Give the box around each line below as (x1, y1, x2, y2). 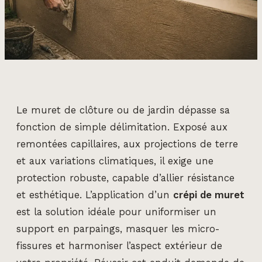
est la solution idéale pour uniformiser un (16, 206, 216, 218)
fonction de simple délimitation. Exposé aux (16, 122, 227, 133)
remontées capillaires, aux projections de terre (16, 139, 238, 150)
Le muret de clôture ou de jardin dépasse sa (16, 105, 230, 116)
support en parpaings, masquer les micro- (16, 223, 220, 235)
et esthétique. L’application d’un (16, 189, 173, 201)
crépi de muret (173, 189, 244, 201)
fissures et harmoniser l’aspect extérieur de (16, 240, 222, 252)
